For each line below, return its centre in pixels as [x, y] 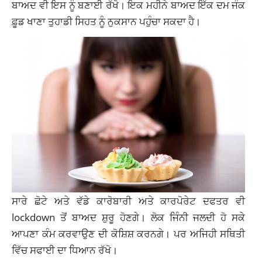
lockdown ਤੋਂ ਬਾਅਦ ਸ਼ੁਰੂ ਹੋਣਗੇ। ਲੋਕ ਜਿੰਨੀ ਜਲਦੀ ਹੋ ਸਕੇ [129, 217]
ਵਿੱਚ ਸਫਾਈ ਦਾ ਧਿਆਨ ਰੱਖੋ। [65, 249]
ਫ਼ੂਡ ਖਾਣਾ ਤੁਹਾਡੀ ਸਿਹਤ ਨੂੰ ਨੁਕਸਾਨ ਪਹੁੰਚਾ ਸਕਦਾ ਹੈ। [106, 21]
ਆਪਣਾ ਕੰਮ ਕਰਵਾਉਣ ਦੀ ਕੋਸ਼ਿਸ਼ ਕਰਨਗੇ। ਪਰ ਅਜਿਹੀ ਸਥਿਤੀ [129, 233]
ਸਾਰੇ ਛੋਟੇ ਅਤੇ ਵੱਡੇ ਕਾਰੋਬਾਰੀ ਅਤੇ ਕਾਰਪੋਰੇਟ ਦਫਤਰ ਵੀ [129, 200]
